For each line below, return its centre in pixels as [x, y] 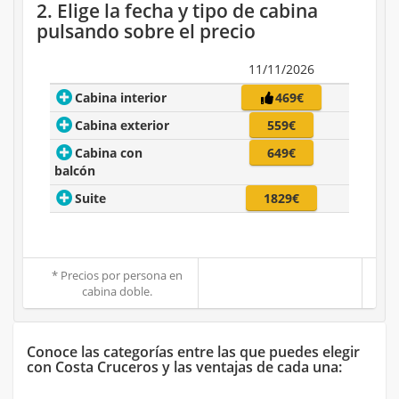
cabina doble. [117, 292]
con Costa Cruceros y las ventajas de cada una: [184, 367]
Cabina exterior [122, 126]
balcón [75, 171]
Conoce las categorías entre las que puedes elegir [193, 352]
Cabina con [109, 153]
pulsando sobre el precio [146, 32]
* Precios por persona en [117, 276]
